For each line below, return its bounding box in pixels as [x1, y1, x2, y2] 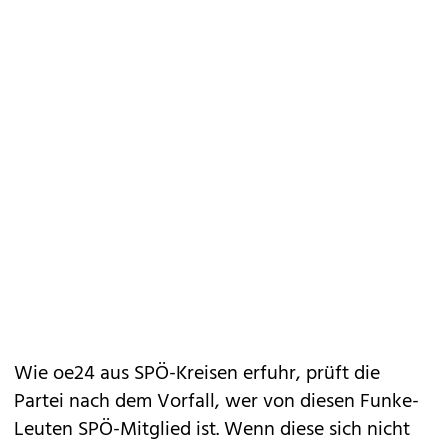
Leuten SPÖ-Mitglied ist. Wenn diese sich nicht [14, 414, 410, 446]
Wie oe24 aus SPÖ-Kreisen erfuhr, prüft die [14, 358, 380, 390]
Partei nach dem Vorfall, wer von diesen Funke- [14, 386, 419, 418]
